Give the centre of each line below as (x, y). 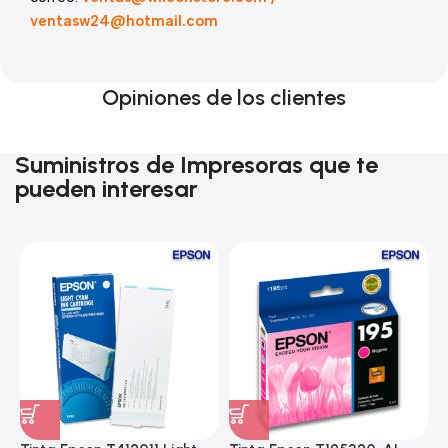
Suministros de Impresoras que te (196, 164)
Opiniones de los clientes (224, 97)
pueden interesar (106, 188)
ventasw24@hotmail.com (124, 21)
